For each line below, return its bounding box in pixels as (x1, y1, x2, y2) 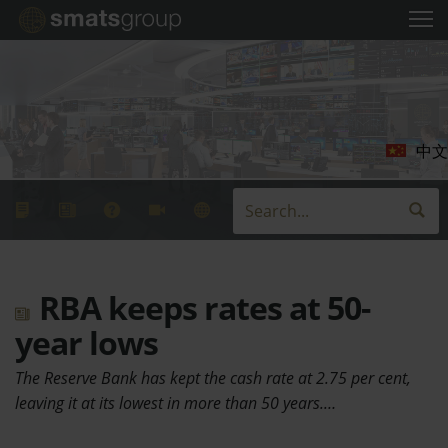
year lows (15, 321, 158, 364)
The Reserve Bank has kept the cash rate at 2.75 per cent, (15, 367, 411, 389)
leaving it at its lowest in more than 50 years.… (15, 392, 336, 414)
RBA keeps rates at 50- (32, 286, 370, 329)
